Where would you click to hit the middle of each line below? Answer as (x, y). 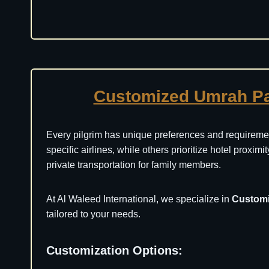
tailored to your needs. (93, 214)
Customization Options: (114, 250)
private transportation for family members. (134, 165)
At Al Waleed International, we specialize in (139, 199)
